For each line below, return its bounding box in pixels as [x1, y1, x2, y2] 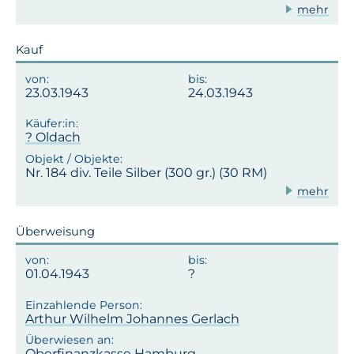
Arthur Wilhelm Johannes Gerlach [25, 311, 239, 326]
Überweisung [16, 224, 95, 239]
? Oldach [25, 130, 81, 145]
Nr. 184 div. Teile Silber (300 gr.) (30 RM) [25, 164, 267, 180]
